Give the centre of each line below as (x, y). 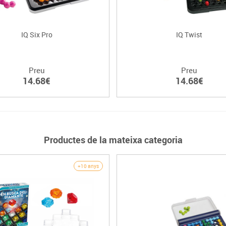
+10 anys (88, 166)
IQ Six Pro (37, 35)
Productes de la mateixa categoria (113, 140)
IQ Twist (189, 35)
